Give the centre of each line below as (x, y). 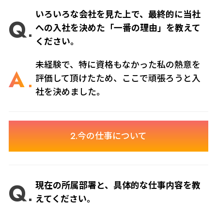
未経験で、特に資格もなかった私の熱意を (118, 65)
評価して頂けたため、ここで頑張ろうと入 (118, 79)
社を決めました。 (70, 92)
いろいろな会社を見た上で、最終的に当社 (118, 14)
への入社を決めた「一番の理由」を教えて (118, 28)
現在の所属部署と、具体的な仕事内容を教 (118, 185)
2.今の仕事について (108, 136)
